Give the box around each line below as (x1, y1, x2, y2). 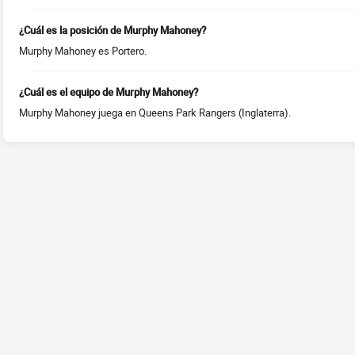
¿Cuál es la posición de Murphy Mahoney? (19, 23, 206, 38)
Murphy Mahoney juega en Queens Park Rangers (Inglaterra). (19, 105, 291, 120)
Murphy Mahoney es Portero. (19, 44, 147, 59)
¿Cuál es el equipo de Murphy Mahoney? (19, 85, 198, 100)
